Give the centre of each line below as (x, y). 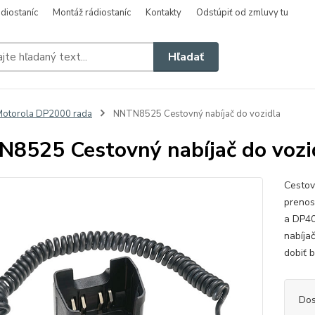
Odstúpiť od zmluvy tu (242, 13)
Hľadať (186, 57)
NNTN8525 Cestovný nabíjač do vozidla (195, 114)
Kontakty (163, 13)
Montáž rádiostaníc (92, 13)
